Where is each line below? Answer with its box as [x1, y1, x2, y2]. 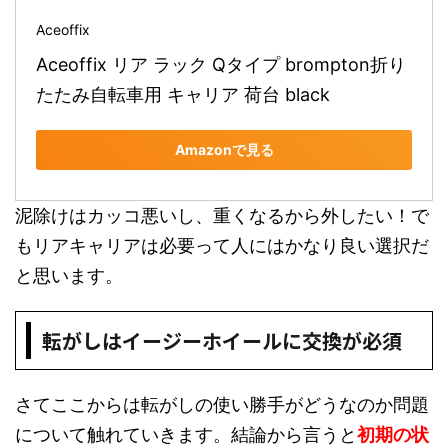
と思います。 [15, 264, 123, 286]
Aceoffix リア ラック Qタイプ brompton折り [36, 53, 406, 75]
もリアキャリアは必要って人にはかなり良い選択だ [15, 234, 429, 256]
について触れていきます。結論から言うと [15, 423, 357, 445]
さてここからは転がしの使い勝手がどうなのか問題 [15, 393, 429, 415]
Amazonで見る [174, 141, 274, 159]
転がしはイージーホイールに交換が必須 [42, 325, 402, 355]
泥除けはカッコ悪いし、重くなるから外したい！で [15, 204, 429, 226]
